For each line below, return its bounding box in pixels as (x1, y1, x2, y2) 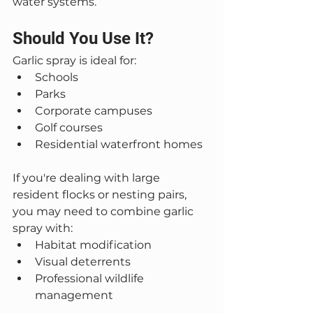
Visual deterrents (35, 255, 131, 268)
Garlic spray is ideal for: (13, 54, 136, 67)
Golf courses (35, 121, 103, 134)
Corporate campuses (35, 104, 152, 117)
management (35, 289, 113, 302)
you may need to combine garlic (13, 205, 196, 218)
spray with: (13, 221, 73, 235)
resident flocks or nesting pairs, (13, 188, 189, 201)
